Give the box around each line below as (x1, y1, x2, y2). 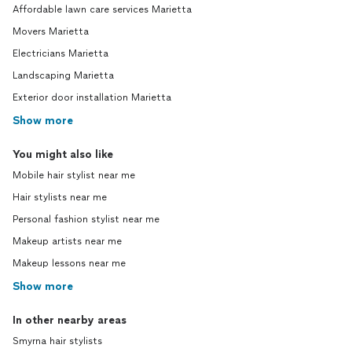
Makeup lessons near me (13, 258, 126, 269)
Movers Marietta (13, 26, 89, 38)
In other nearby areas (13, 313, 126, 328)
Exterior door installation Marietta (13, 92, 171, 104)
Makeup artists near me (13, 236, 122, 247)
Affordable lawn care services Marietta (13, 4, 192, 16)
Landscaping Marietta (13, 70, 114, 82)
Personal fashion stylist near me (13, 214, 159, 225)
